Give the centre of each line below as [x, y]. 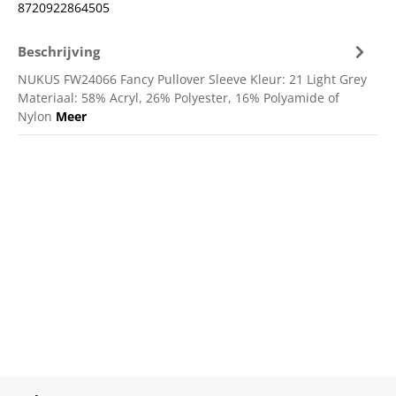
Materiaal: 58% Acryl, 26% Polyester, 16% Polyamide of [179, 98]
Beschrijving [59, 51]
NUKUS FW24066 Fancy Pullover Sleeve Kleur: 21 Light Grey [192, 80]
